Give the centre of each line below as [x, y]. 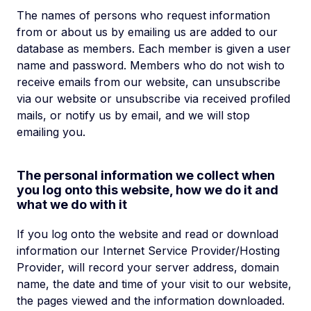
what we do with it [72, 204]
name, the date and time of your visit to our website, [154, 284]
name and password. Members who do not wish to [151, 65]
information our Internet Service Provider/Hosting [148, 251]
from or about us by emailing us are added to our [147, 32]
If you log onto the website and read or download [148, 234]
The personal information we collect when [146, 175]
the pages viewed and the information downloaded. [151, 301]
